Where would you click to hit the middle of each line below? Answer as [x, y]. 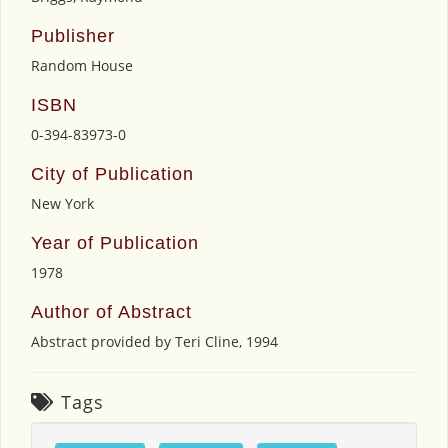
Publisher [73, 35]
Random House [82, 65]
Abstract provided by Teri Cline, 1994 [154, 341]
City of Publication [112, 173]
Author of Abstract [111, 311]
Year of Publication [115, 242]
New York [62, 203]
